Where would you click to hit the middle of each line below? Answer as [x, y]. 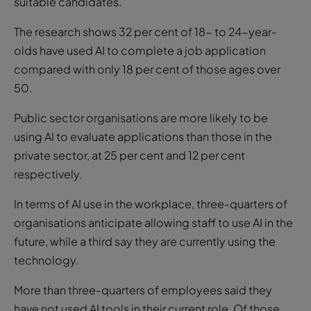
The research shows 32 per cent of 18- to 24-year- [145, 31]
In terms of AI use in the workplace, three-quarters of [151, 203]
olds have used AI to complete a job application [140, 50]
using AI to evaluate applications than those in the [143, 136]
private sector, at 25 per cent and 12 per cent [129, 155]
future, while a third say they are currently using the [145, 241]
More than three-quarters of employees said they [143, 289]
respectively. [48, 174]
